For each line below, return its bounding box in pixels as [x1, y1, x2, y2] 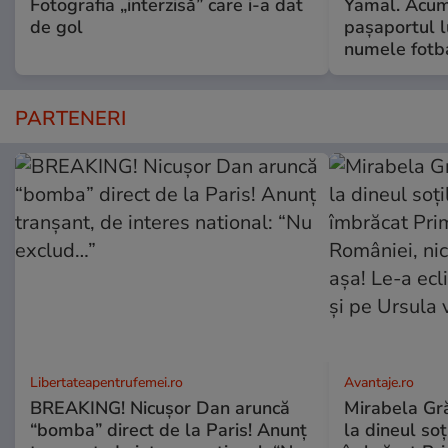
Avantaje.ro [343, 372, 414, 392]
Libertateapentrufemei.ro [30, 372, 183, 392]
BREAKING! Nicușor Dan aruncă [30, 395, 290, 420]
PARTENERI [15, 104, 126, 132]
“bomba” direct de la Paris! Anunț [30, 417, 307, 442]
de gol [30, 14, 83, 39]
